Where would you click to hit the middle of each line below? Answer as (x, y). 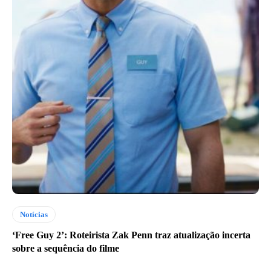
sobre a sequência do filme (66, 248)
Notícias (34, 214)
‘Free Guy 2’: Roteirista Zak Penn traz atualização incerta (131, 235)
